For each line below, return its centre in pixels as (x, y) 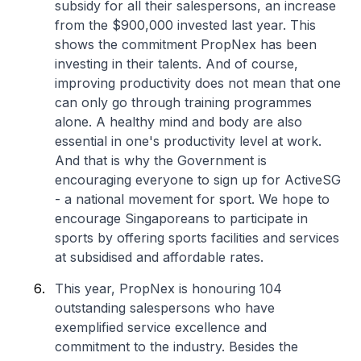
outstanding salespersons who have (165, 308)
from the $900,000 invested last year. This (185, 25)
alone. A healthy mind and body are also (178, 122)
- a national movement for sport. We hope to (192, 199)
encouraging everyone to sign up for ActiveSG (198, 180)
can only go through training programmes (183, 102)
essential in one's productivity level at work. (188, 141)
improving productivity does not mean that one (198, 83)
